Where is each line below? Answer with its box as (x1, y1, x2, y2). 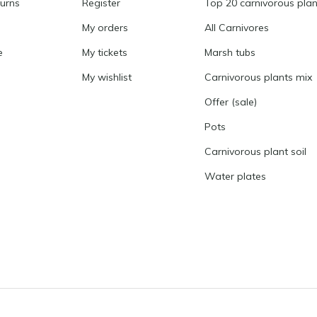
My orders (81, 21, 128, 34)
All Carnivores (204, 21, 269, 34)
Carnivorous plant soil (204, 145, 306, 158)
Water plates (204, 170, 266, 183)
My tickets (81, 46, 127, 59)
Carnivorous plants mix (204, 71, 312, 83)
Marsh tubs (204, 46, 255, 59)
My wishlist (81, 71, 132, 83)
